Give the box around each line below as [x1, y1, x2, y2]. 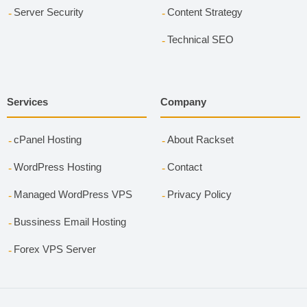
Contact [167, 160, 202, 173]
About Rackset [167, 133, 234, 145]
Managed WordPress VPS [13, 188, 132, 200]
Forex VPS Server [13, 243, 96, 255]
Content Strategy [167, 5, 243, 18]
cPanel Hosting [13, 133, 82, 145]
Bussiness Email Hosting [13, 215, 126, 228]
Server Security [13, 5, 84, 18]
